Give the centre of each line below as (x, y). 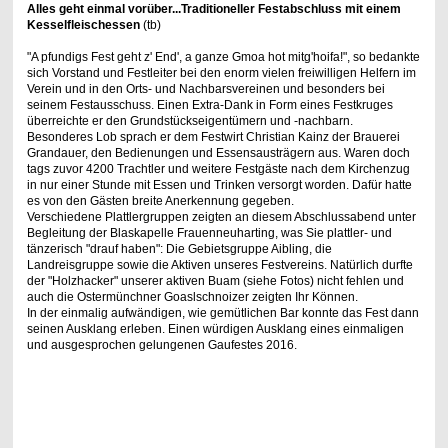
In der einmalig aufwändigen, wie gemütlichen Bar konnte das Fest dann (222, 313)
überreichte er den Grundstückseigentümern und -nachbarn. (189, 121)
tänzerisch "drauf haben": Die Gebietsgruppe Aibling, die (179, 249)
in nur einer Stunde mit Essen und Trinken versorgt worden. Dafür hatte (219, 185)
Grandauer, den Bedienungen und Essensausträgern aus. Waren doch (218, 153)
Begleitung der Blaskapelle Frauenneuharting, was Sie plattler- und (209, 233)
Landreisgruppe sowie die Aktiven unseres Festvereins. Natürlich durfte (219, 265)
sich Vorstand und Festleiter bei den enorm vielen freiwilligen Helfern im (221, 73)
